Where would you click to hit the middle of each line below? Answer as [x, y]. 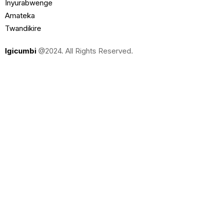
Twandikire [23, 28]
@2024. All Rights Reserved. [86, 51]
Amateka [20, 15]
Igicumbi [21, 51]
